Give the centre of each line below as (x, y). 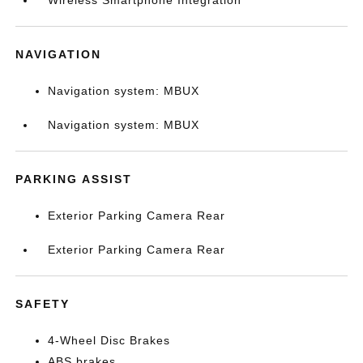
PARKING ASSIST (74, 179)
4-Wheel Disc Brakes (109, 340)
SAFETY (43, 304)
